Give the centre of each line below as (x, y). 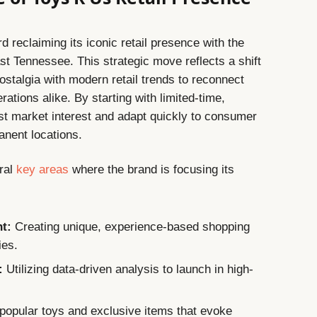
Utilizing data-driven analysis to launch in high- (128, 269)
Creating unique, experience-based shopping (131, 227)
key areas (43, 170)
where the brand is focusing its (152, 170)
